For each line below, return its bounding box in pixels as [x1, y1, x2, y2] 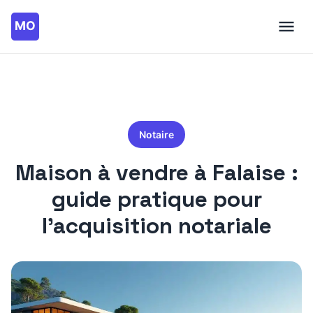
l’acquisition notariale [41, 212, 272, 240]
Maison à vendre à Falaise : [15, 159, 298, 187]
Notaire [139, 129, 174, 140]
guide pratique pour [51, 185, 262, 213]
